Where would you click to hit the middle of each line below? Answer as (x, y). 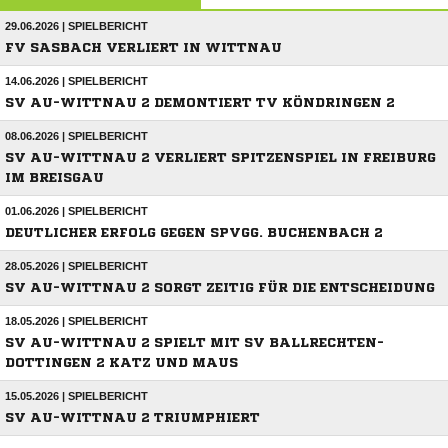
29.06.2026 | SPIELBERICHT (76, 26)
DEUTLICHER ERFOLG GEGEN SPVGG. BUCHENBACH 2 (194, 233)
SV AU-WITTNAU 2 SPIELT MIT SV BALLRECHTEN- (194, 343)
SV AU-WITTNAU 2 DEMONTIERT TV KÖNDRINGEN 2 (200, 103)
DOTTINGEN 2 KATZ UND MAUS (121, 363)
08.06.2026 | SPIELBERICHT (76, 136)
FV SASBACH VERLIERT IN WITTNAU (143, 48)
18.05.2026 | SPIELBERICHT (76, 321)
